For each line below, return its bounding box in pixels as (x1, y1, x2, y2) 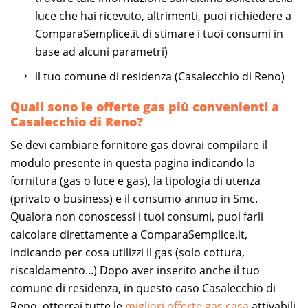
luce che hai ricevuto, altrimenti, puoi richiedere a (35, 8, 291, 23)
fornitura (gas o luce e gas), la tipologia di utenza (10, 173, 261, 188)
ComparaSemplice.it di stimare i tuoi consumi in (35, 25, 283, 41)
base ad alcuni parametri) (35, 43, 168, 59)
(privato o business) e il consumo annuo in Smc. (10, 190, 258, 206)
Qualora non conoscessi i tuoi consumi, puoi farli (10, 208, 263, 224)
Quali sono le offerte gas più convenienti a (10, 98, 279, 115)
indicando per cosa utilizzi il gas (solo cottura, (10, 244, 245, 260)
